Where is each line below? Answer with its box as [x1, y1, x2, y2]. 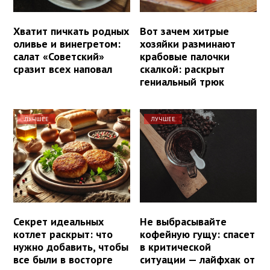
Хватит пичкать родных [13, 24, 129, 38]
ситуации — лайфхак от [140, 252, 256, 266]
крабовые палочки [140, 49, 230, 63]
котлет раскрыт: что [13, 227, 113, 241]
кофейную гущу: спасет [140, 227, 256, 241]
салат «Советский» [13, 49, 104, 63]
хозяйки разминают [140, 36, 236, 51]
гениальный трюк [140, 74, 225, 89]
